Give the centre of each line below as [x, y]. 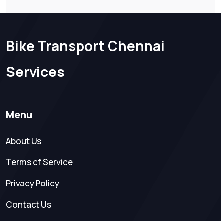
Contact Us [29, 204]
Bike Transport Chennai [85, 46]
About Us [24, 141]
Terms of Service [39, 162]
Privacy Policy [33, 183]
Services [35, 71]
